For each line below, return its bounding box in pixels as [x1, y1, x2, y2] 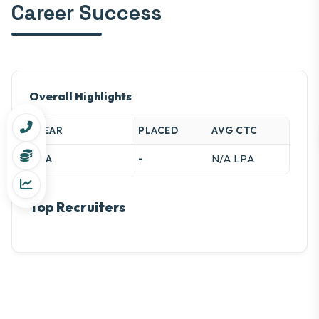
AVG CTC [211, 124, 258, 137]
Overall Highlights [29, 89, 132, 104]
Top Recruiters [29, 199, 125, 216]
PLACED [138, 124, 178, 137]
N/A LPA [211, 152, 255, 166]
